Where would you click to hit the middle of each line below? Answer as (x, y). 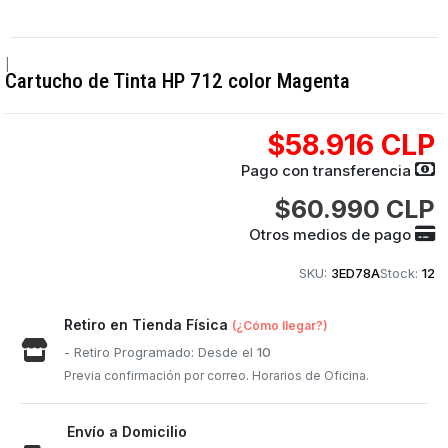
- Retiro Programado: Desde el (161, 352)
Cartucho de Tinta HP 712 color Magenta (178, 80)
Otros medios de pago (331, 234)
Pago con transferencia (327, 170)
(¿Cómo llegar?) (280, 325)
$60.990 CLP (354, 209)
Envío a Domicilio (127, 431)
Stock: (398, 273)
